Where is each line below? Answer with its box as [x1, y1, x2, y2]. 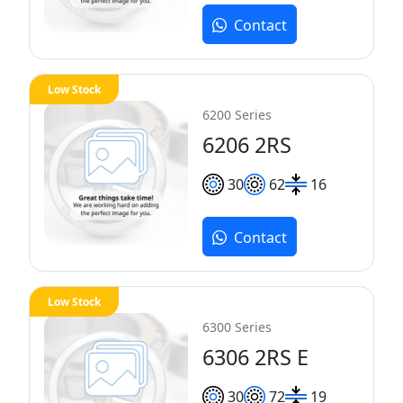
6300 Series [202, 318, 272, 336]
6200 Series [202, 106, 272, 124]
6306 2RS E [202, 342, 309, 372]
